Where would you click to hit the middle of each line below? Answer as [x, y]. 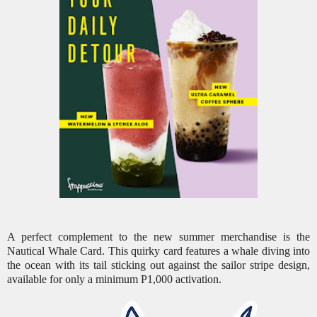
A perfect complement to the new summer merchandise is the [158, 237]
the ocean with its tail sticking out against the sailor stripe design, [158, 265]
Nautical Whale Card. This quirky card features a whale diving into [158, 251]
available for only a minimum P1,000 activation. [114, 279]
